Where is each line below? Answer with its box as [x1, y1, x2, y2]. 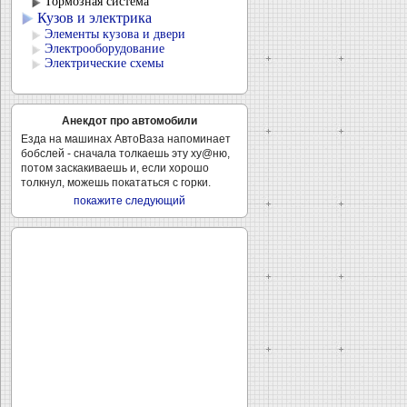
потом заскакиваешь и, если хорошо [21, 162, 209, 174]
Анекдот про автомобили [62, 114, 197, 127]
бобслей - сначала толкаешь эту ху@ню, [21, 147, 230, 160]
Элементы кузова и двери [45, 27, 185, 41]
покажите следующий [74, 194, 185, 207]
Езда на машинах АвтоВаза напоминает [21, 133, 231, 145]
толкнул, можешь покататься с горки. [21, 176, 211, 189]
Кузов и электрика [37, 10, 152, 25]
